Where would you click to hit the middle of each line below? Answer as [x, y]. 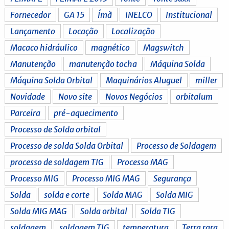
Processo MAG [143, 162]
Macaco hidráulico [44, 47]
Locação [84, 31]
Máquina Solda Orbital [52, 80]
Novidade [28, 96]
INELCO [139, 15]
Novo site [75, 96]
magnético [111, 47]
